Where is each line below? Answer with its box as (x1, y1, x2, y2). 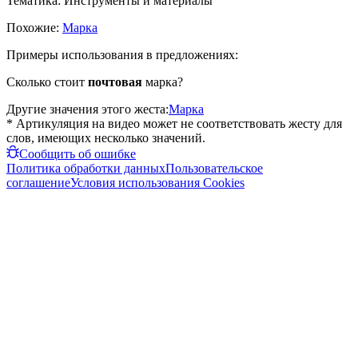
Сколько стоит (6, 74, 88, 89)
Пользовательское (165, 161, 263, 175)
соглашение (6, 175, 70, 189)
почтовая (88, 74, 142, 89)
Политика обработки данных (6, 161, 165, 175)
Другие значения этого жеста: (6, 101, 169, 116)
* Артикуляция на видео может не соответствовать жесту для (6, 116, 342, 130)
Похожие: (6, 20, 62, 34)
